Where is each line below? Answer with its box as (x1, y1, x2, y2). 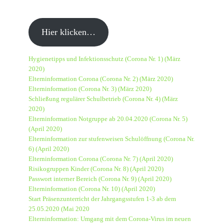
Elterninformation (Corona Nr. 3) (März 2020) (28, 85, 152, 92)
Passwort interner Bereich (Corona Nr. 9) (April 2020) (28, 175, 172, 182)
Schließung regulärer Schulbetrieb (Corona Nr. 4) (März (28, 95, 178, 102)
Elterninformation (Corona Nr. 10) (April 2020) (28, 185, 155, 192)
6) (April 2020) (28, 145, 69, 152)
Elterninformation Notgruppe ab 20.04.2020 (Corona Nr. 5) (28, 115, 188, 122)
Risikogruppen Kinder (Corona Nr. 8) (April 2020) (28, 165, 164, 172)
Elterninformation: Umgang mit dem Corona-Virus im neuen (28, 215, 191, 222)
